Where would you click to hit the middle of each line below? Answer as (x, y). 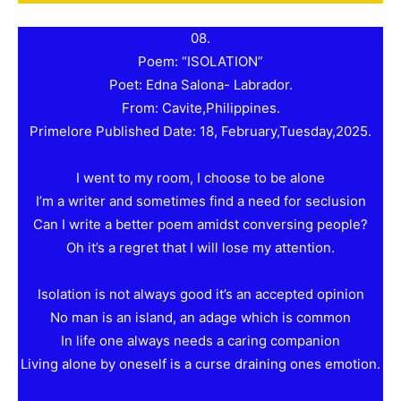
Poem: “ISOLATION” (200, 62)
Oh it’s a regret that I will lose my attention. (200, 248)
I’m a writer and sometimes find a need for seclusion (200, 201)
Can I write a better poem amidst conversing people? (200, 225)
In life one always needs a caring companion (200, 341)
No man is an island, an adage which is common (200, 318)
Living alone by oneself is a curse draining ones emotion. (200, 364)
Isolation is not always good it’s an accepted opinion (200, 294)
